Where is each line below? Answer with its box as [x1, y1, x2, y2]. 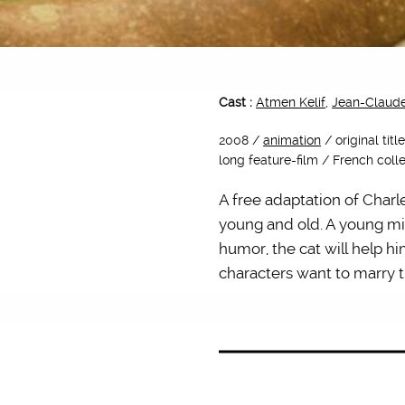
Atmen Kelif [256, 95, 326, 109]
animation [263, 133, 322, 147]
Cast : [219, 95, 257, 109]
